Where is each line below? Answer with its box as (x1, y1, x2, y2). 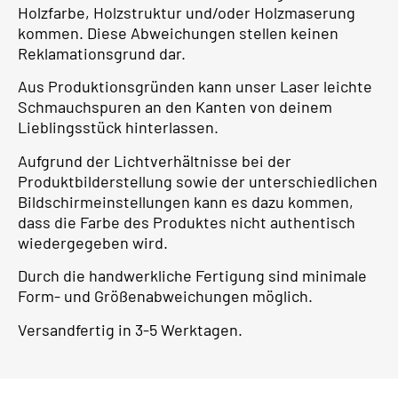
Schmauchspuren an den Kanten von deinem (18, 97, 332, 117)
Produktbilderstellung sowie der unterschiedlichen (18, 171, 378, 191)
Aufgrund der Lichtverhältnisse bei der (18, 150, 291, 171)
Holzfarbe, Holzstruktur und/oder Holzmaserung (18, 3, 355, 22)
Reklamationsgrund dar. (18, 44, 186, 63)
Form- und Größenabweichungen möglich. (18, 286, 313, 306)
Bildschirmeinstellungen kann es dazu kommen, (18, 191, 354, 211)
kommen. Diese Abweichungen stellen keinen (18, 23, 338, 43)
